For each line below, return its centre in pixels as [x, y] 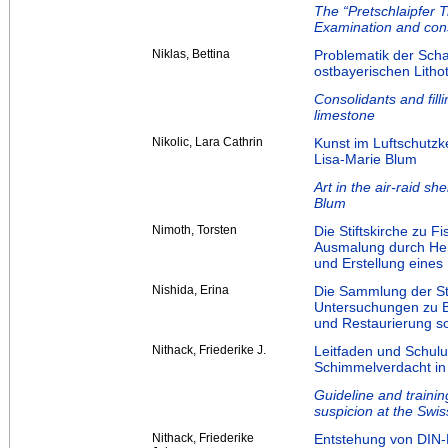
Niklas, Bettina [191, 54]
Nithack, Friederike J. [209, 350]
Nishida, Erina [190, 290]
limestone [344, 115]
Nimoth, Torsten [194, 230]
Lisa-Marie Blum [365, 159]
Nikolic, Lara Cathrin [207, 142]
